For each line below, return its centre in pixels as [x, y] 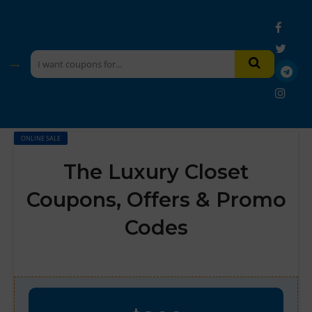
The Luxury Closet [156, 172]
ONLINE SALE [41, 138]
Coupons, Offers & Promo [156, 200]
